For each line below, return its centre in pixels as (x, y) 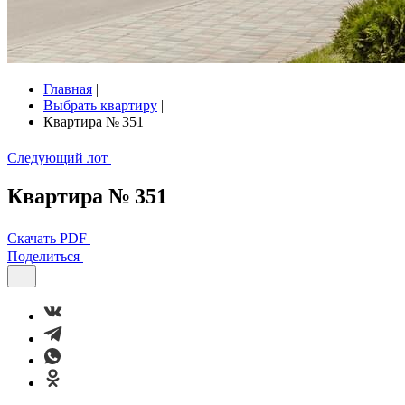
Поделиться (43, 256)
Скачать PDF (47, 238)
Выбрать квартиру (100, 105)
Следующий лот (57, 158)
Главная (68, 89)
